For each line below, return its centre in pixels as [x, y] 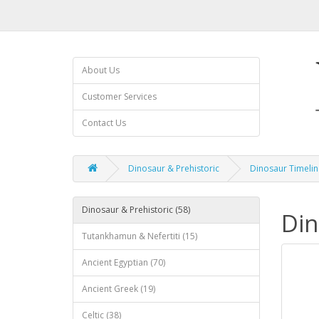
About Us [101, 70]
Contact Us [104, 123]
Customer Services [119, 96]
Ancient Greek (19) [119, 289]
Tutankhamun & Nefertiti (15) [140, 236]
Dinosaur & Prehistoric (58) [136, 210]
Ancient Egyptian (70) [124, 262]
